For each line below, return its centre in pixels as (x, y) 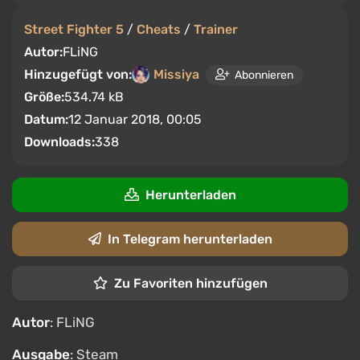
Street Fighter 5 (74, 29)
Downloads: (59, 142)
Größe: (44, 97)
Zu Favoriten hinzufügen (190, 283)
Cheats (159, 29)
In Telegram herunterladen (190, 239)
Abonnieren (264, 75)
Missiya (176, 74)
